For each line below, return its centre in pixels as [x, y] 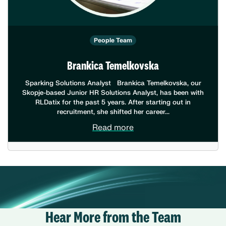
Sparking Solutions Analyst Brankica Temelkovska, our [113, 83]
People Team [113, 40]
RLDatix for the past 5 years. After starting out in [113, 102]
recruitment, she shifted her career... [113, 112]
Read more [113, 128]
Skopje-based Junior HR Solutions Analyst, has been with [113, 93]
